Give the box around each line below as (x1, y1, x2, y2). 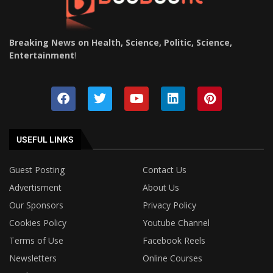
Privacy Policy (143, 199, 196, 211)
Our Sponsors (9, 199, 63, 211)
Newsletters (9, 252, 57, 264)
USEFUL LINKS (16, 134, 74, 144)
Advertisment (9, 181, 62, 193)
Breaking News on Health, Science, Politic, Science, (9, 36, 232, 48)
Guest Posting (9, 163, 65, 175)
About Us (143, 181, 179, 193)
